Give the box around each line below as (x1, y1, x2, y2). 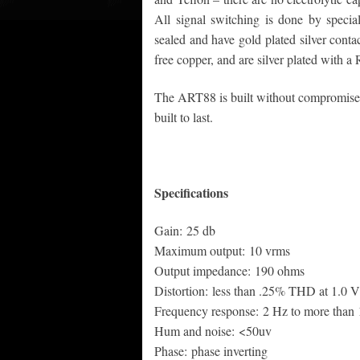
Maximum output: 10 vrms (154, 242, 290, 260)
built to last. (154, 108, 213, 126)
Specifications (154, 183, 228, 202)
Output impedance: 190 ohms (154, 262, 305, 280)
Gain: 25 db (154, 222, 215, 239)
